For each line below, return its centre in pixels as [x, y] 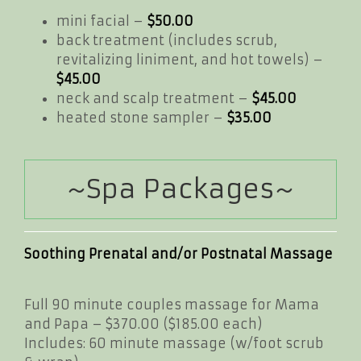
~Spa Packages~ [180, 190]
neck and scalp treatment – [154, 99]
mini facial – [102, 21]
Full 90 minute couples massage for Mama [172, 304]
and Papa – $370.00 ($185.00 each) [143, 324]
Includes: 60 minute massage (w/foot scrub [174, 343]
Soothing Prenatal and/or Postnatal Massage [180, 254]
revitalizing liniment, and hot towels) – [190, 60]
